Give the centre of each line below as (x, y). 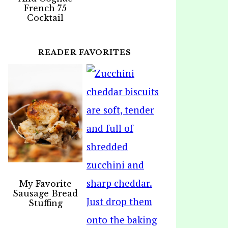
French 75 (46, 8)
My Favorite (45, 184)
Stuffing (45, 203)
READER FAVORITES (84, 52)
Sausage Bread (46, 194)
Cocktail (46, 18)
